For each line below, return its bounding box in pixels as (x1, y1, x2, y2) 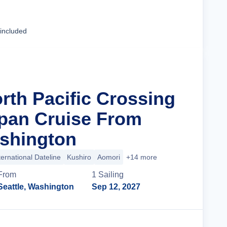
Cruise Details (123, 16, 176, 25)
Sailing (98, 170, 124, 179)
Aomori (97, 153, 120, 161)
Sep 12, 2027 (92, 182, 141, 191)
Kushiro (67, 153, 91, 161)
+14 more (126, 153, 157, 161)
